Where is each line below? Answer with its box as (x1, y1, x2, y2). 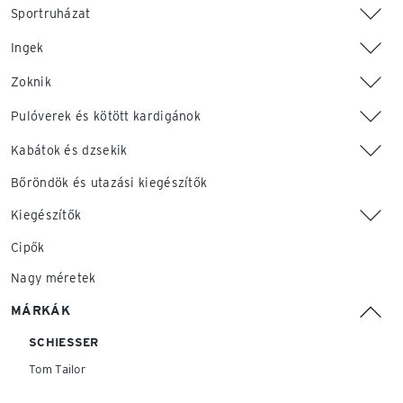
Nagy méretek (11, 271, 96, 285)
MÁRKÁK (11, 303, 70, 318)
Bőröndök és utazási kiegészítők (11, 175, 208, 190)
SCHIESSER (29, 336, 99, 349)
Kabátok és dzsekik (11, 143, 128, 157)
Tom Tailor (29, 363, 85, 376)
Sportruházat (11, 6, 91, 21)
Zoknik (11, 75, 51, 89)
